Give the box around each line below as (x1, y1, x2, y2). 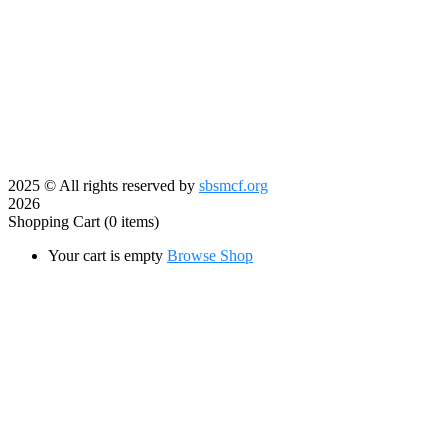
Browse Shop (167, 246, 253, 264)
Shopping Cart (8, 212, 104, 230)
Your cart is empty (48, 246, 163, 264)
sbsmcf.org (199, 176, 268, 194)
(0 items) (104, 212, 159, 230)
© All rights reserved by (40, 176, 199, 194)
